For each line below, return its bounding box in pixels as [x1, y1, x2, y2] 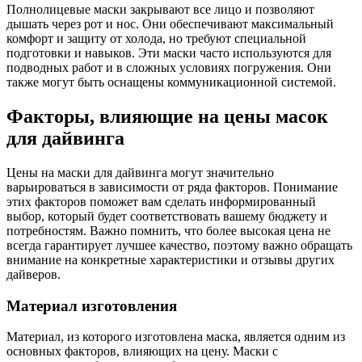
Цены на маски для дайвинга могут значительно [6, 165, 274, 179]
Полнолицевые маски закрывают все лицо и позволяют [6, 2, 314, 17]
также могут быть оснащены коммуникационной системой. [6, 75, 336, 90]
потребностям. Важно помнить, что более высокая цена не [6, 223, 330, 238]
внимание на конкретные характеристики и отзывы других [6, 252, 335, 267]
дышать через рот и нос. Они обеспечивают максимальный [6, 17, 334, 32]
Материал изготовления [6, 297, 177, 314]
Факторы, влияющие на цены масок [6, 105, 328, 127]
